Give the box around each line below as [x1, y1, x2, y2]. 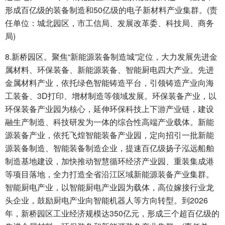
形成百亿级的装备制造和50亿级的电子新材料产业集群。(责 [5, 4, 217, 16]
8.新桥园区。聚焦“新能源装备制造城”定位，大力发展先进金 [5, 51, 217, 63]
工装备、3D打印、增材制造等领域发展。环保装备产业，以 [5, 90, 216, 102]
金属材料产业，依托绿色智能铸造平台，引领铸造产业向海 [5, 77, 214, 89]
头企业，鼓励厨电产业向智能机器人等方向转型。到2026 [5, 194, 208, 206]
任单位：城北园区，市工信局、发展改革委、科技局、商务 [5, 17, 214, 29]
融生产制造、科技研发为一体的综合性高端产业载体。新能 [5, 116, 214, 128]
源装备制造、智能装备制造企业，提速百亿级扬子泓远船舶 [5, 142, 214, 154]
